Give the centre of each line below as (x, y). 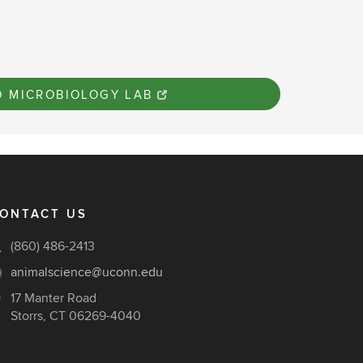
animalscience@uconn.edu (87, 272)
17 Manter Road (53, 298)
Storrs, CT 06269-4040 (76, 316)
